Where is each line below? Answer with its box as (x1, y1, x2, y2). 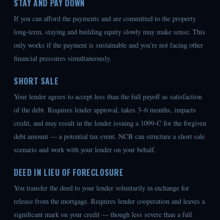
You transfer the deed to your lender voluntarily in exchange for (14, 183, 189, 193)
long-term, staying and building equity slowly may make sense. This (14, 27, 205, 37)
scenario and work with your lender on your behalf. (14, 145, 156, 155)
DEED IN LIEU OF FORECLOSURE (14, 166, 124, 179)
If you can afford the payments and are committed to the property (14, 14, 196, 24)
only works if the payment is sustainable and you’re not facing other (14, 40, 203, 50)
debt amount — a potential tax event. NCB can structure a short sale (14, 132, 205, 141)
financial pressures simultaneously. (14, 54, 111, 63)
